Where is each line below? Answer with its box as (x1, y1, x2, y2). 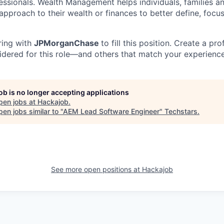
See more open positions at (51, 165, 142, 173)
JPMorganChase (34, 38, 101, 48)
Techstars (164, 107, 197, 115)
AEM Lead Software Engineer (63, 107, 159, 115)
